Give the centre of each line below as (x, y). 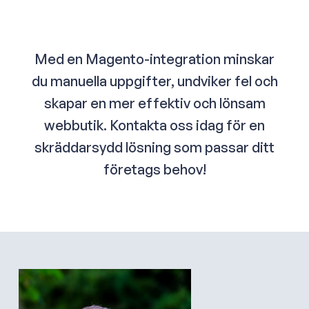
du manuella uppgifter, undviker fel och (154, 81)
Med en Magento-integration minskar (154, 59)
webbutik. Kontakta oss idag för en (154, 126)
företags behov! (154, 170)
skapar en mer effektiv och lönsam (154, 103)
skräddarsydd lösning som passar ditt (154, 148)
